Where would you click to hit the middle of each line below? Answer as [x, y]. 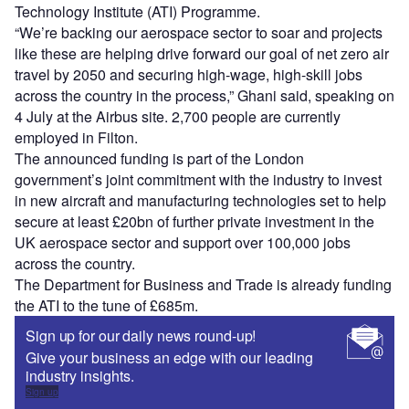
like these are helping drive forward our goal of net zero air [202, 53]
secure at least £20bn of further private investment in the [194, 221]
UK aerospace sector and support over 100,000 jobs [183, 242]
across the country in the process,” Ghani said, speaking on [204, 95]
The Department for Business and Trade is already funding [203, 284]
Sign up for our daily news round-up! [141, 335]
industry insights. [80, 375]
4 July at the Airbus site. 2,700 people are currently [178, 116]
